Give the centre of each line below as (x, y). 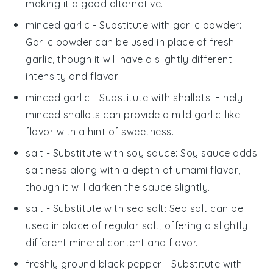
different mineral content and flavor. (112, 242)
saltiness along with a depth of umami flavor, (133, 170)
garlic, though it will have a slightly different (129, 59)
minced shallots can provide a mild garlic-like (133, 114)
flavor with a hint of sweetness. (100, 131)
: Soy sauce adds (217, 153)
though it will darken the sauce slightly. (118, 187)
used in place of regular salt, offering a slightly (137, 225)
